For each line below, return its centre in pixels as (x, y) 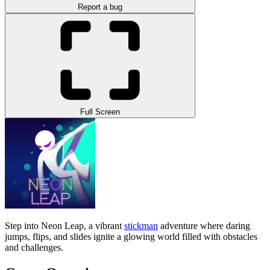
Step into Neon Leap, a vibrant (64, 225)
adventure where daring (204, 225)
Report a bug (100, 7)
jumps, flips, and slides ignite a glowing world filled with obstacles (131, 236)
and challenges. (34, 247)
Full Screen (100, 111)
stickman (141, 225)
